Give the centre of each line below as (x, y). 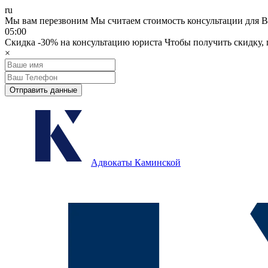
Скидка (21, 42)
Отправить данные (43, 90)
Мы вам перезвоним (46, 21)
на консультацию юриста (110, 42)
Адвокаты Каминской (136, 162)
